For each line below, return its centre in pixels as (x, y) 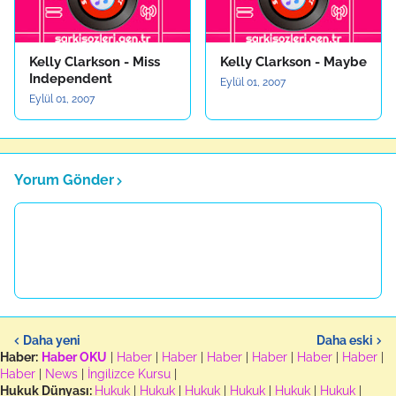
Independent (71, 79)
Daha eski (345, 340)
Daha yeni (52, 340)
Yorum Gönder (64, 180)
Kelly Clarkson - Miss (95, 62)
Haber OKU (74, 357)
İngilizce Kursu (129, 374)
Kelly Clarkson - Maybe (293, 62)
